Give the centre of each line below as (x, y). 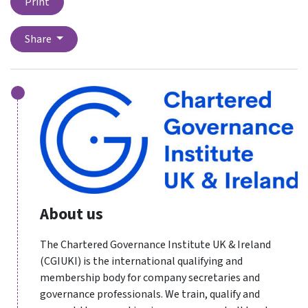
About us (71, 214)
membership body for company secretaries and (150, 277)
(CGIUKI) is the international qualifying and (141, 261)
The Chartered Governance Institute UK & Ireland (155, 244)
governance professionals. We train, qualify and (150, 294)
